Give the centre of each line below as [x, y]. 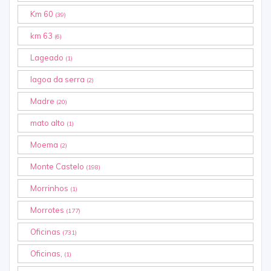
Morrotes [48, 210]
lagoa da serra [58, 80]
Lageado [48, 58]
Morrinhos [50, 188]
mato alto [48, 123]
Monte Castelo [58, 167]
